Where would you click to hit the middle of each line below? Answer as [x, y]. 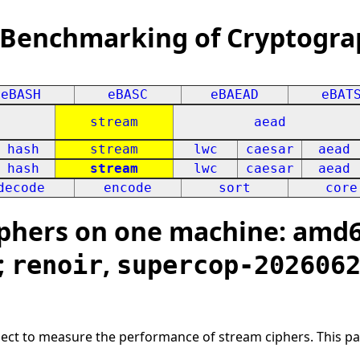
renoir [57, 266]
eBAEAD [235, 94]
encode [128, 188]
